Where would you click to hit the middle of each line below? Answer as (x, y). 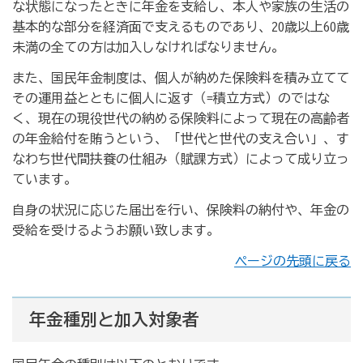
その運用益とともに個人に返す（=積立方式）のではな (171, 98)
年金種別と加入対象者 (114, 320)
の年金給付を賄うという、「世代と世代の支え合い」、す (181, 138)
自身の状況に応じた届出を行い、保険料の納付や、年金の (181, 209)
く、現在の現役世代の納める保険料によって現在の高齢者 (181, 118)
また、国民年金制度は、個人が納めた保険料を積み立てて (181, 77)
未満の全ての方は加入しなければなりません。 (148, 47)
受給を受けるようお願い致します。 (116, 230)
